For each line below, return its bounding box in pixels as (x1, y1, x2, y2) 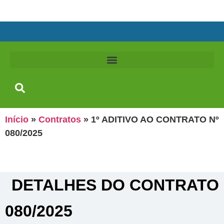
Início (5, 114, 28, 124)
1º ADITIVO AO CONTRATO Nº (91, 114, 219, 124)
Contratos (38, 114, 81, 124)
